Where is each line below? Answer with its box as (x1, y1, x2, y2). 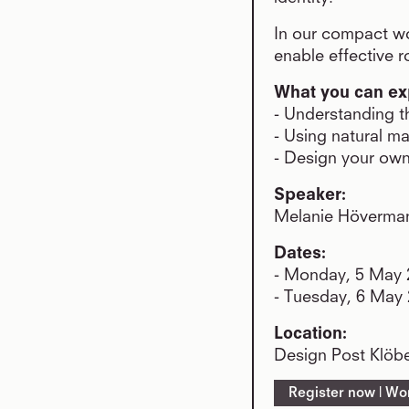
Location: (274, 325, 347, 343)
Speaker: (274, 186, 346, 204)
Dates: (274, 245, 326, 263)
